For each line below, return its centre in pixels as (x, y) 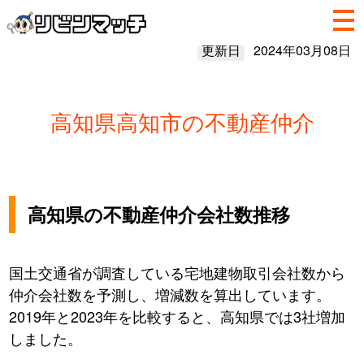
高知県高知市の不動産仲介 (182, 121)
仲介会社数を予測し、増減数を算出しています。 (170, 295)
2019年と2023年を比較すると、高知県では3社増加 (178, 316)
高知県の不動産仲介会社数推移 (159, 214)
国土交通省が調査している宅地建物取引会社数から (178, 273)
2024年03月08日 (302, 50)
